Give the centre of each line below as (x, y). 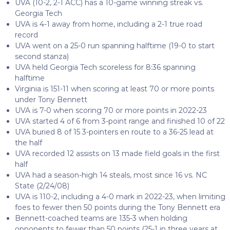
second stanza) (42, 56)
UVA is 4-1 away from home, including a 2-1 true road (108, 24)
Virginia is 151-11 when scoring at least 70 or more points (114, 89)
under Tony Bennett (51, 99)
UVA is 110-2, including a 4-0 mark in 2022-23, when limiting (120, 196)
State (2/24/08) (42, 186)
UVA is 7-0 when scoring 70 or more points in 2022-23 (111, 110)
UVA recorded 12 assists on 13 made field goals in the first (117, 153)
